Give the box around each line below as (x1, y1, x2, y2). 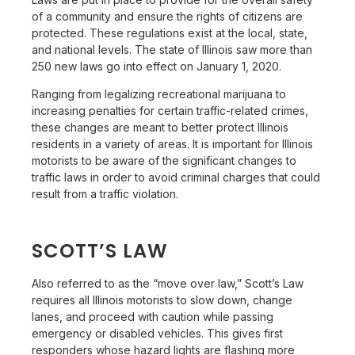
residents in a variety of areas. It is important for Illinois (32, 137, 314, 151)
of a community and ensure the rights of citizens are (32, 9, 303, 23)
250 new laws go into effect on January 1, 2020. (32, 59, 282, 73)
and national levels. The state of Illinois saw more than (32, 42, 313, 56)
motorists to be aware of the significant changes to (32, 154, 297, 168)
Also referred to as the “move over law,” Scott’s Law (32, 277, 304, 291)
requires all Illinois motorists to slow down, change (32, 293, 293, 307)
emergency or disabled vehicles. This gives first (32, 326, 284, 341)
